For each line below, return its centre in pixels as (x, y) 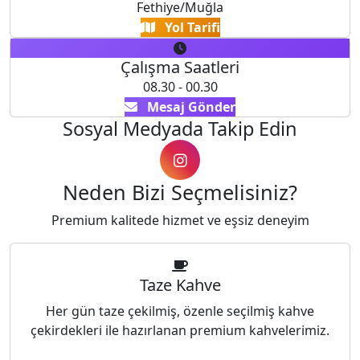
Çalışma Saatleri (180, 67)
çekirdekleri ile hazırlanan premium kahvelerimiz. (180, 330)
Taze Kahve (180, 285)
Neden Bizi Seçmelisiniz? (180, 192)
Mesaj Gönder (191, 107)
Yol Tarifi (192, 27)
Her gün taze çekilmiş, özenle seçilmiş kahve (180, 311)
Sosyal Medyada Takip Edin (180, 129)
